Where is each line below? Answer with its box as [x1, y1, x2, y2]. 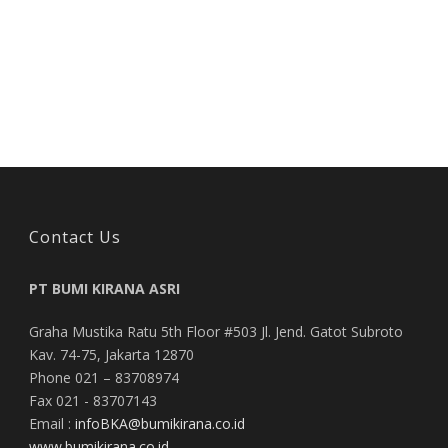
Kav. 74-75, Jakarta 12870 [29, 344, 194, 364]
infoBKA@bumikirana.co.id [75, 413, 245, 433]
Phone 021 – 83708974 [29, 367, 179, 387]
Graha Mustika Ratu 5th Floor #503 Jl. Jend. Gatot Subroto [29, 321, 403, 341]
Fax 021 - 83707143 [29, 390, 157, 410]
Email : [29, 413, 75, 433]
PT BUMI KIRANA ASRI [29, 278, 180, 298]
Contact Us [29, 225, 121, 248]
